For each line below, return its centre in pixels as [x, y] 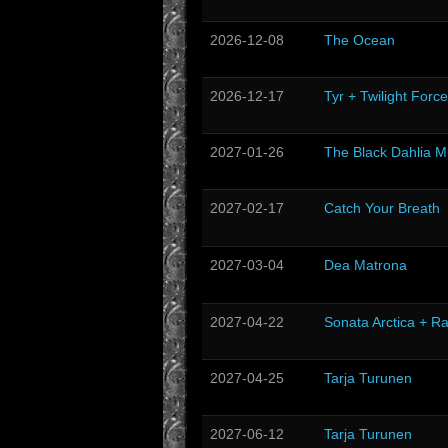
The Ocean [359, 40]
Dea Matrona [365, 265]
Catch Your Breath [382, 208]
